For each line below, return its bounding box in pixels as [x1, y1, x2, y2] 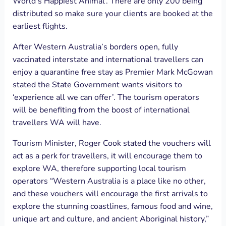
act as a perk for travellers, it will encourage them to [12, 150, 202, 161]
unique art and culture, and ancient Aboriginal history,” [12, 213, 209, 224]
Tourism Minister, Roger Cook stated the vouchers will [12, 137, 211, 149]
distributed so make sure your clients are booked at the [12, 8, 213, 19]
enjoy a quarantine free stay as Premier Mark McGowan [12, 66, 213, 78]
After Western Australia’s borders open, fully [12, 41, 178, 52]
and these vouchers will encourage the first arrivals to [12, 188, 208, 199]
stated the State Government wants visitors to [12, 79, 182, 90]
